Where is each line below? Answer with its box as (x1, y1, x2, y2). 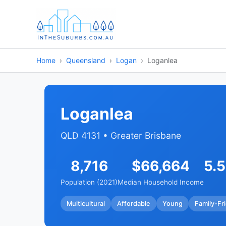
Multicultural (67, 199, 105, 207)
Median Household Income (118, 178, 204, 186)
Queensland (66, 56, 105, 65)
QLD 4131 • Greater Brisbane (61, 130, 181, 141)
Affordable (117, 199, 150, 207)
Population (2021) (61, 178, 118, 186)
